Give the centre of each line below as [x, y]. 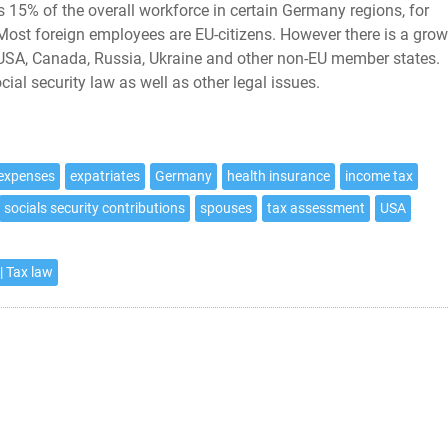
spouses [226, 208]
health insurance [278, 176]
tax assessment [316, 208]
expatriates [105, 176]
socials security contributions [94, 208]
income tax [379, 176]
